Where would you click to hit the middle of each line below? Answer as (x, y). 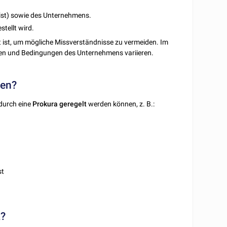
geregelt (73, 104)
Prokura (45, 104)
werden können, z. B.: (121, 104)
